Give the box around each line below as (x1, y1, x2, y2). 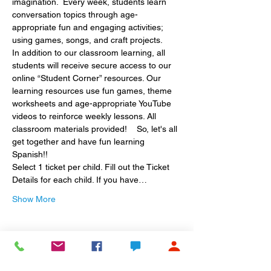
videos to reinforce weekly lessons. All (12, 111, 158, 121)
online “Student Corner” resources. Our (12, 73, 163, 83)
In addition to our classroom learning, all (12, 48, 168, 57)
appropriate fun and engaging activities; (12, 22, 165, 32)
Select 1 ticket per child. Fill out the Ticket (12, 162, 172, 172)
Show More (12, 194, 56, 204)
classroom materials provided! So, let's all (12, 124, 180, 134)
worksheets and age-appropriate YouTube (12, 99, 174, 108)
